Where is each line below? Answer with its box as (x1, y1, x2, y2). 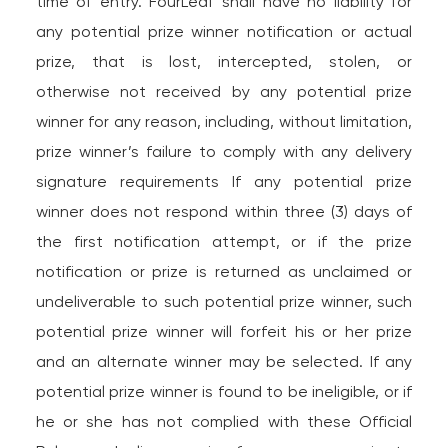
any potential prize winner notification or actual (35, 22, 413, 41)
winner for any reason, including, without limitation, (35, 112, 413, 131)
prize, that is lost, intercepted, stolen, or (35, 52, 413, 71)
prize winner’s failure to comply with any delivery (35, 142, 413, 161)
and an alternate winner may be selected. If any (35, 352, 413, 371)
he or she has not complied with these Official (35, 412, 413, 431)
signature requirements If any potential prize (35, 172, 413, 191)
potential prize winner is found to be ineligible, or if (35, 382, 413, 401)
